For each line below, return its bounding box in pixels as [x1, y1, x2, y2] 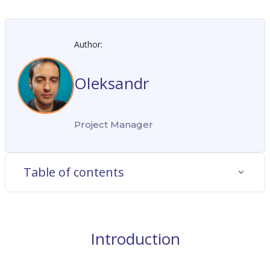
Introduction [90, 227, 180, 250]
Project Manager [74, 119, 153, 131]
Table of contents [24, 164, 124, 181]
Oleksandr [74, 72, 149, 95]
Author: [74, 39, 102, 51]
